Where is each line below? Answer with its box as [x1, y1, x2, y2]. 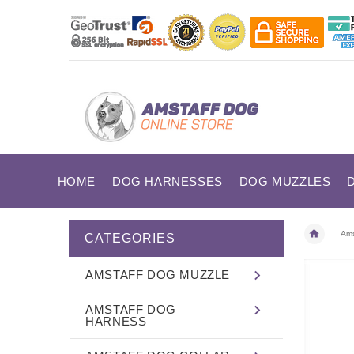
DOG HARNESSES [111, 175, 223, 188]
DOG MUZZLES [239, 175, 331, 188]
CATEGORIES [85, 231, 175, 245]
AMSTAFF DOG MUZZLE [85, 267, 231, 281]
